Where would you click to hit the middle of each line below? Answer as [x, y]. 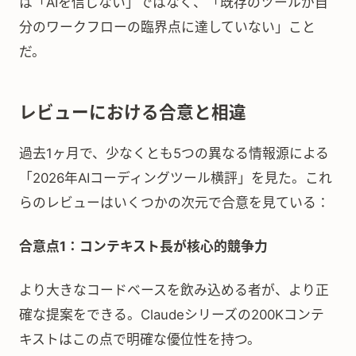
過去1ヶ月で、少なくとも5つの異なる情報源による [174, 153]
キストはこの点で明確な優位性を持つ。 [140, 339]
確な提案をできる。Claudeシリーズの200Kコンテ [172, 315]
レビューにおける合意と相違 [133, 112]
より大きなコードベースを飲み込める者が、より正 [174, 290]
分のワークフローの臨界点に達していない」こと [167, 27]
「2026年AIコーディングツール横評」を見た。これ [176, 178]
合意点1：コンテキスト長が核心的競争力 [143, 246]
